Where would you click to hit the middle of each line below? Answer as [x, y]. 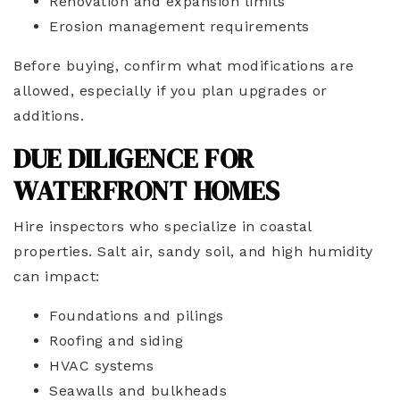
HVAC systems [101, 366]
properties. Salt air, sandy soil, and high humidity [193, 251]
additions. [49, 116]
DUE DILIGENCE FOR [134, 158]
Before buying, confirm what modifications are [184, 66]
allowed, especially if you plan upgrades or [171, 91]
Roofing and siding [116, 341]
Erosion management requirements [179, 26]
